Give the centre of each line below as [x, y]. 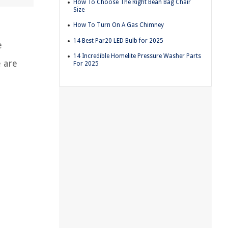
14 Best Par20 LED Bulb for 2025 [118, 40]
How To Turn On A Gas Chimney [119, 25]
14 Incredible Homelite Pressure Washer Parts [137, 56]
